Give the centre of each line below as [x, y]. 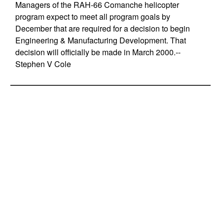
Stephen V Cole [43, 64]
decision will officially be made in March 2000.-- [98, 52]
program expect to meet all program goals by [92, 17]
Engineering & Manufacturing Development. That [100, 40]
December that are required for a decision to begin [102, 28]
